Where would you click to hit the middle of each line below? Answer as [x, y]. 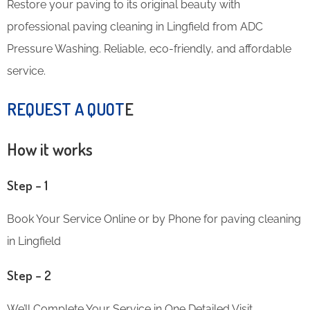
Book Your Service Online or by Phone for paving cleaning [154, 219]
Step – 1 [27, 185]
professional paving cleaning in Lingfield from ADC [135, 26]
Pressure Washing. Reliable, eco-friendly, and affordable [149, 48]
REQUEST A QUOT [66, 109]
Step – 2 [29, 275]
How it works [50, 149]
